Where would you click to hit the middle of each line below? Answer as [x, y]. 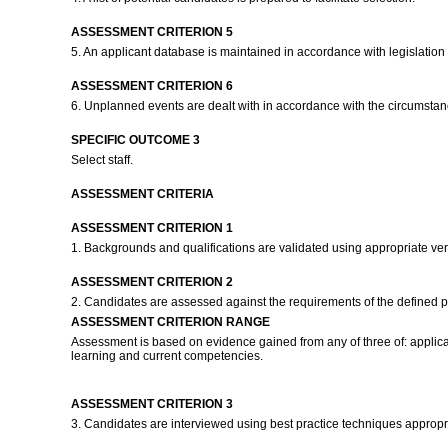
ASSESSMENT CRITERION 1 [151, 228]
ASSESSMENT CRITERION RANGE [170, 322]
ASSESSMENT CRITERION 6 [151, 86]
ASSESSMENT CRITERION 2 [151, 282]
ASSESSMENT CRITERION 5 [151, 32]
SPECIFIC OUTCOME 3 [135, 140]
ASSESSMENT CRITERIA [142, 194]
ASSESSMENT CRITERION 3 [151, 404]
